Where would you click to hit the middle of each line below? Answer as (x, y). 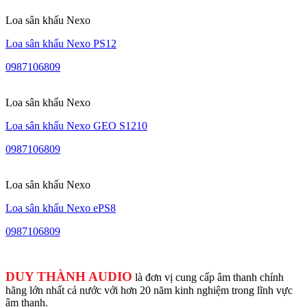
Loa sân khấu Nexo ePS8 (61, 208)
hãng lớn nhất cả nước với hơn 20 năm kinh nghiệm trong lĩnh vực (149, 291)
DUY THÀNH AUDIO (69, 277)
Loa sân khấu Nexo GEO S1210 (76, 126)
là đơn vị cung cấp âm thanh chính (208, 278)
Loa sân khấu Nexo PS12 (61, 44)
